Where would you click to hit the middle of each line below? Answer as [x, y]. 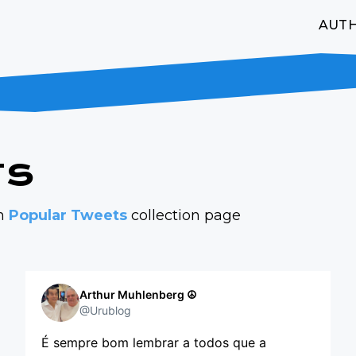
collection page [184, 215]
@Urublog [105, 310]
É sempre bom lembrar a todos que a [154, 342]
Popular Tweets [68, 215]
